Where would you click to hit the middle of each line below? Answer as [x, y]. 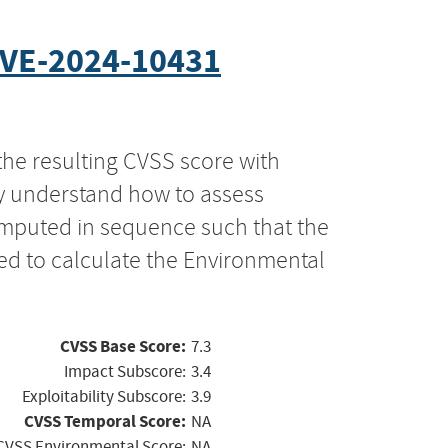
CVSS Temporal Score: [105, 421]
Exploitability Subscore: [104, 396]
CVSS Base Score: [123, 346]
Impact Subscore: [125, 371]
